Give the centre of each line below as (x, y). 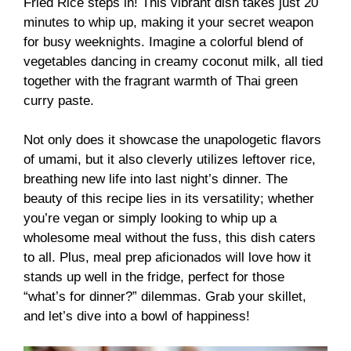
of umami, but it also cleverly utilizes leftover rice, (170, 160)
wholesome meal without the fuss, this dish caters (170, 238)
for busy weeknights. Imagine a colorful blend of (163, 42)
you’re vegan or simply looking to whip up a (150, 219)
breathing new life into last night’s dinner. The (156, 179)
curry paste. (59, 100)
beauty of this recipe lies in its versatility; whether (169, 199)
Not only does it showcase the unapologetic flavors (172, 140)
